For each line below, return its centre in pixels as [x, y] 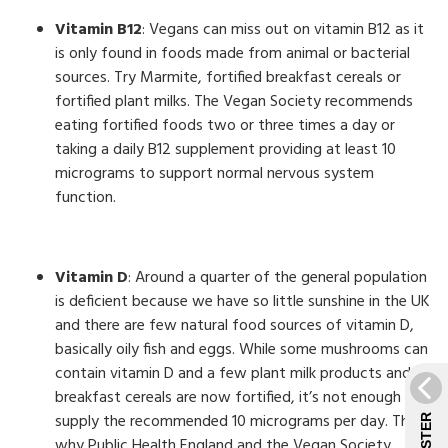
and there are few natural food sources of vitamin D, [234, 326]
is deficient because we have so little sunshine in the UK [242, 302]
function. [85, 198]
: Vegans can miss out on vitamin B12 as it [283, 30]
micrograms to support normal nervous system [214, 174]
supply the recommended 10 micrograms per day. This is [244, 422]
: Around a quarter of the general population [277, 278]
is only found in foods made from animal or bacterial [232, 54]
